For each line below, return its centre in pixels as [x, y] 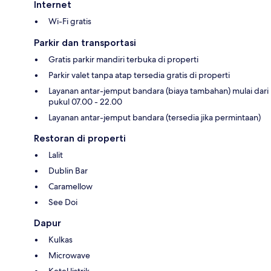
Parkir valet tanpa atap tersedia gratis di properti [139, 75]
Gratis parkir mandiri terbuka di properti [123, 59]
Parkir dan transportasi [85, 42]
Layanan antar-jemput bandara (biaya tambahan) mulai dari [158, 90]
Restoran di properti [80, 138]
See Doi [63, 202]
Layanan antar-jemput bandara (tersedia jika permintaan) [155, 117]
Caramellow [70, 186]
